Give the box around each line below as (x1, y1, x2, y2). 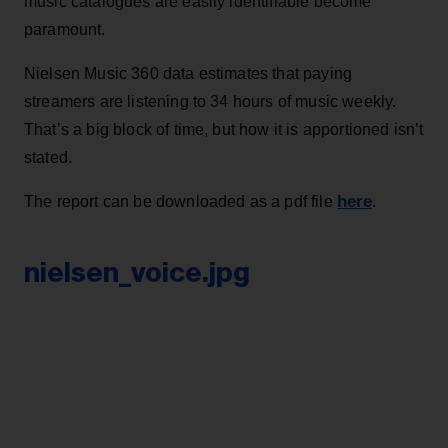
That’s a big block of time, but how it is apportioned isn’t (24, 120, 424, 138)
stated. (24, 148, 73, 166)
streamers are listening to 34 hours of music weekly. (24, 92, 397, 110)
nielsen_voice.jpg (24, 258, 250, 287)
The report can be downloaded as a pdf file (24, 192, 337, 210)
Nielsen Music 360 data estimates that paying (24, 64, 353, 82)
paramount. (24, 20, 106, 38)
